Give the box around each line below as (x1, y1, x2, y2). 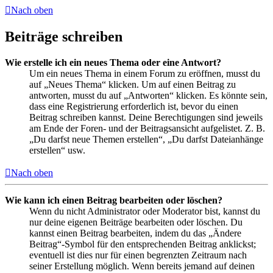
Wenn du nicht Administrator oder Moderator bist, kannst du (29, 205, 260, 216)
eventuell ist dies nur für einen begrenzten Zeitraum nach (29, 249, 247, 260)
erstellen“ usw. (29, 144, 85, 155)
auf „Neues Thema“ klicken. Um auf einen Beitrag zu (29, 79, 236, 90)
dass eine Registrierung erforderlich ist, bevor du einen (29, 101, 238, 112)
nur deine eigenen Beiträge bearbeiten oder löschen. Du (29, 216, 243, 227)
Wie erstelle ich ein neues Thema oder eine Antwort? (5, 57, 221, 68)
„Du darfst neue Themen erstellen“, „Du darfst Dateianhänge (29, 133, 263, 144)
